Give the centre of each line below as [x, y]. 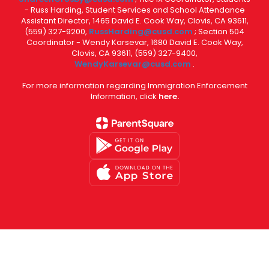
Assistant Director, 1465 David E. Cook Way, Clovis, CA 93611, [134, 20]
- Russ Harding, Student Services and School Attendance [134, 10]
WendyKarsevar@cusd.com [134, 64]
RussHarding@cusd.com [141, 31]
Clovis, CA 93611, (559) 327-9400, [134, 53]
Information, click [124, 96]
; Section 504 [219, 31]
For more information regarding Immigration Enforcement [134, 85]
